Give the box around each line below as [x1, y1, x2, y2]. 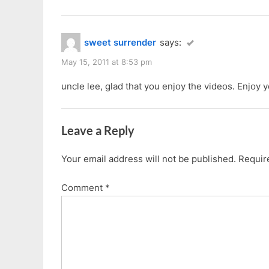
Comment [61, 182, 105, 193]
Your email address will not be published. [61, 153, 236, 165]
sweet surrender [84, 36, 156, 48]
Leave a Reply [61, 124, 134, 138]
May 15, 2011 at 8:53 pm [61, 57, 152, 67]
